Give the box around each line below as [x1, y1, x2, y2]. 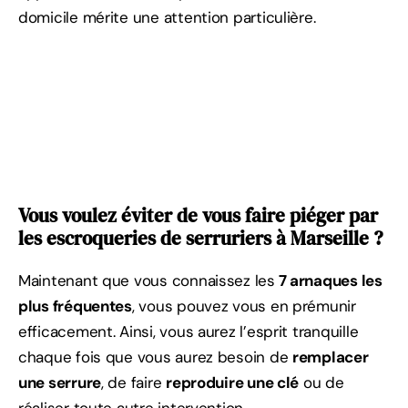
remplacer [292, 347, 369, 368]
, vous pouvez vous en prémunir [131, 296, 356, 317]
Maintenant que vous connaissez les [18, 270, 275, 291]
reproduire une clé [166, 372, 300, 393]
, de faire [101, 372, 167, 393]
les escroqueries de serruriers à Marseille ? [18, 225, 382, 252]
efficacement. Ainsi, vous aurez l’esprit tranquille [18, 321, 359, 342]
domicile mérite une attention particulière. [18, 7, 316, 28]
